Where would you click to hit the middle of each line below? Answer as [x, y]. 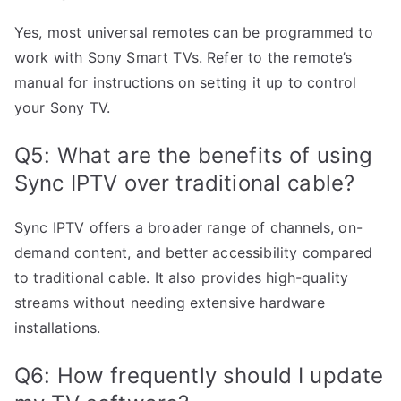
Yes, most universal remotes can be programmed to [194, 33]
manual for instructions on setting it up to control [186, 83]
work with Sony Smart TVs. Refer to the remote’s [183, 58]
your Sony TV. [63, 108]
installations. [58, 328]
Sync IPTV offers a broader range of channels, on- [188, 228]
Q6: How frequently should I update [199, 376]
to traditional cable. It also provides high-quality [182, 278]
